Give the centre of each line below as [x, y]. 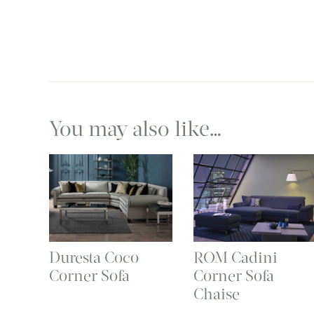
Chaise [216, 294]
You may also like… [136, 128]
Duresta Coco [94, 258]
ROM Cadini [235, 258]
